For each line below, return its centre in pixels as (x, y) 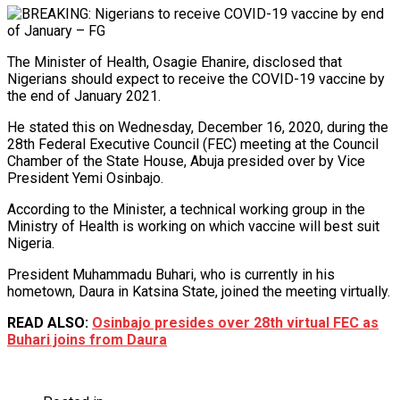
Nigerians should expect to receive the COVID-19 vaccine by (196, 79)
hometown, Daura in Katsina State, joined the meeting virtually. (199, 291)
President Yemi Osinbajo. (85, 178)
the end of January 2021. (84, 96)
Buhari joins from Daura (87, 339)
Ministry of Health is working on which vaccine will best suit (193, 226)
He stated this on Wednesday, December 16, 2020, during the (198, 127)
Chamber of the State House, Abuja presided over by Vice (186, 161)
